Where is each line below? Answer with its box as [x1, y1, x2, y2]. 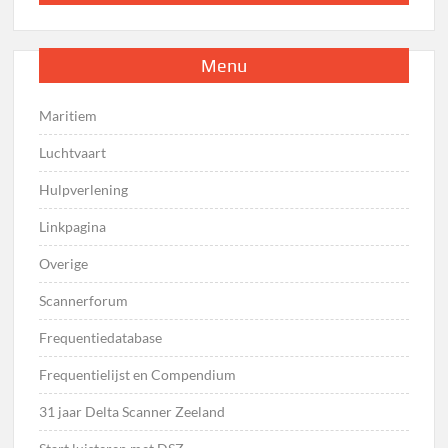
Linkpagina [39, 217, 107, 235]
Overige [39, 254, 89, 272]
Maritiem [39, 106, 98, 124]
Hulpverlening [39, 180, 129, 198]
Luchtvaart [39, 143, 107, 161]
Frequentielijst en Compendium [39, 365, 237, 383]
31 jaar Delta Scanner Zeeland [39, 402, 226, 420]
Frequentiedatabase [39, 328, 163, 346]
